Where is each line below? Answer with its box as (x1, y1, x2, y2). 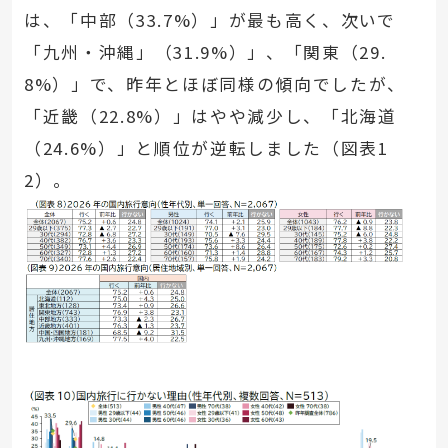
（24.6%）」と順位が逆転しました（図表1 (23, 136, 389, 161)
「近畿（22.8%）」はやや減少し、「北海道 (23, 104, 397, 129)
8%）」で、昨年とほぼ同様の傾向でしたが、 (23, 72, 406, 97)
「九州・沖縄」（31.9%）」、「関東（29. (23, 40, 387, 65)
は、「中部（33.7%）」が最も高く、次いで (23, 8, 396, 33)
